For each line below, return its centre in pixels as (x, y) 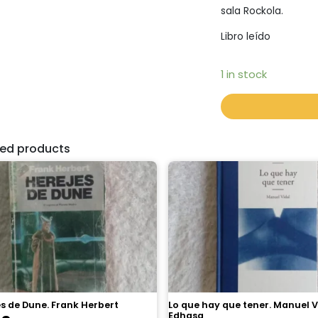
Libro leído (245, 36)
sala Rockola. (252, 11)
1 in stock (243, 74)
